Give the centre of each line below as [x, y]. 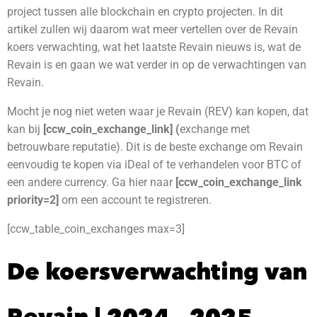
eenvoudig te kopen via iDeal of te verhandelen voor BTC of [154, 165]
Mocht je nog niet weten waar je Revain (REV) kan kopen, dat [158, 111]
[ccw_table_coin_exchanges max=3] [96, 229]
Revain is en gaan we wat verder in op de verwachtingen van [157, 65]
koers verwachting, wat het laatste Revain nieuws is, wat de [154, 47]
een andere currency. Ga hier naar [91, 182]
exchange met [215, 129]
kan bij [25, 129]
